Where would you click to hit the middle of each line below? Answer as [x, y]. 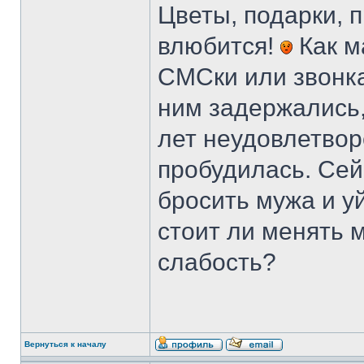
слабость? [217, 262]
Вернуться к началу [65, 344]
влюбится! [219, 46]
